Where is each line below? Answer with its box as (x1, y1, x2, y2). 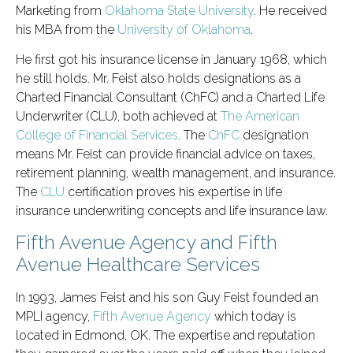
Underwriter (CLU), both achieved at (16, 108, 221, 124)
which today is (211, 309, 296, 325)
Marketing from (16, 2, 105, 18)
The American (221, 108, 299, 124)
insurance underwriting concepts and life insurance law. (16, 203, 328, 218)
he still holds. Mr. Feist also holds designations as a (16, 70, 301, 86)
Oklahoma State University (105, 2, 254, 18)
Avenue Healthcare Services (16, 253, 260, 277)
